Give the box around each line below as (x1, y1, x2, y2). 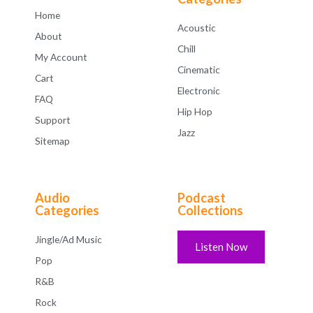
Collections (177, 202, 243, 218)
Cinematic (177, 63, 220, 75)
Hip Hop (177, 105, 212, 117)
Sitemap (35, 134, 70, 147)
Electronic (177, 84, 220, 96)
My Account (35, 50, 87, 63)
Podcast (177, 189, 226, 205)
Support (35, 113, 71, 126)
